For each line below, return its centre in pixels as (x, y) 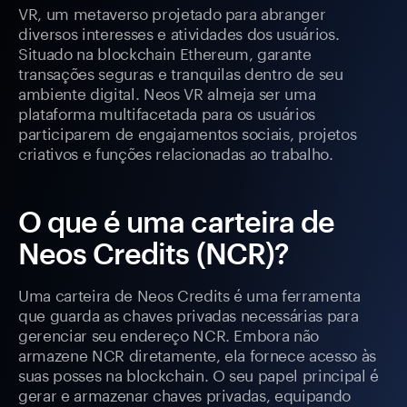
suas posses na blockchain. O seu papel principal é (199, 374)
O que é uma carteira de (176, 222)
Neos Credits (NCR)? (154, 253)
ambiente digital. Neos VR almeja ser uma (167, 92)
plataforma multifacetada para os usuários (167, 112)
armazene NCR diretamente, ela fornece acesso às (198, 354)
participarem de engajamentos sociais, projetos (188, 132)
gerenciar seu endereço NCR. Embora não (169, 334)
